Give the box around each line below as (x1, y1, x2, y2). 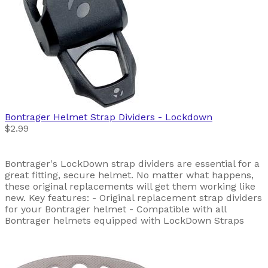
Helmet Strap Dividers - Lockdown (53, 111, 212, 123)
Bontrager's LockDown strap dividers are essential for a (5, 158, 260, 170)
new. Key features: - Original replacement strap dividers (5, 192, 262, 204)
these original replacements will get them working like (5, 181, 255, 193)
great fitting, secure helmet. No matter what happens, (5, 169, 254, 181)
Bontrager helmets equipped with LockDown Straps (5, 215, 244, 227)
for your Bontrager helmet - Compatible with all (5, 203, 226, 215)
